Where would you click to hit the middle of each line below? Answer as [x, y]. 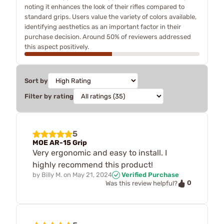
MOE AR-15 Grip [60, 142]
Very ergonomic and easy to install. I [100, 152]
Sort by [36, 80]
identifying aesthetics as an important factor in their [103, 26]
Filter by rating [49, 96]
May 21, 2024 [92, 174]
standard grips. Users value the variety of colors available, [110, 16]
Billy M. [52, 174]
